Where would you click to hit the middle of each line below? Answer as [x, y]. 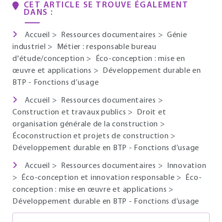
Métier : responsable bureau [107, 47]
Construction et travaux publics [70, 112]
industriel [30, 47]
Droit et [152, 112]
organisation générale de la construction [86, 124]
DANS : [38, 13]
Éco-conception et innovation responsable [99, 178]
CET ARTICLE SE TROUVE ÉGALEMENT [106, 5]
